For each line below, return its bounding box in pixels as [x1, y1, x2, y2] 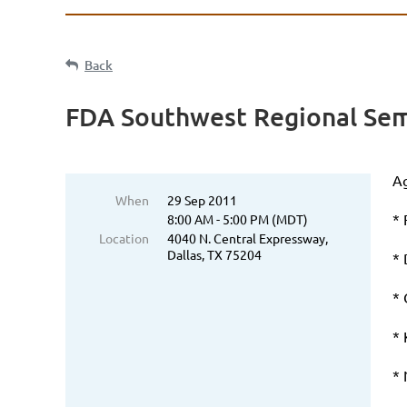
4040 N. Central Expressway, [167, 229, 328, 246]
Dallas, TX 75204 [167, 245, 262, 263]
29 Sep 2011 [167, 191, 237, 208]
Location [99, 229, 149, 246]
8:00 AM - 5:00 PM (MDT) [167, 210, 308, 227]
